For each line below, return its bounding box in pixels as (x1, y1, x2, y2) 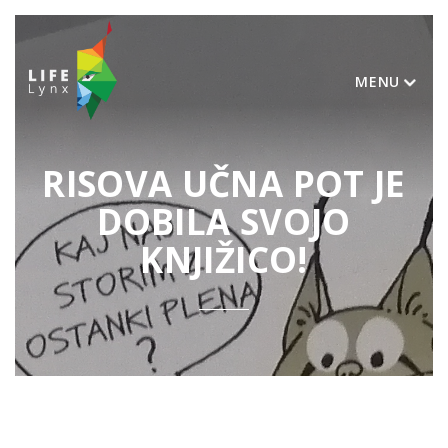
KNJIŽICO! (140, 236, 308, 283)
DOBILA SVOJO (97, 198, 351, 245)
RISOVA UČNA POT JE (42, 160, 406, 207)
